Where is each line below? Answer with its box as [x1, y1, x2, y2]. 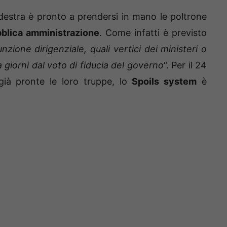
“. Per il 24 [163, 60, 207, 71]
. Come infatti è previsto [99, 27, 207, 39]
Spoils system [127, 76, 197, 87]
